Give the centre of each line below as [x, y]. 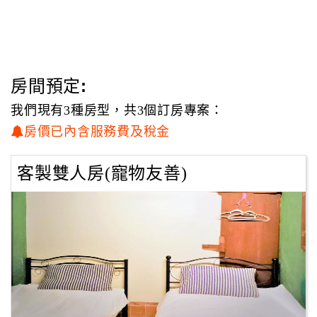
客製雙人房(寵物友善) [102, 173]
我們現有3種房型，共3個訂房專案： [117, 110]
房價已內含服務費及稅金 [97, 132]
